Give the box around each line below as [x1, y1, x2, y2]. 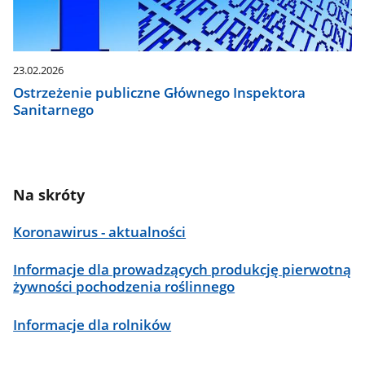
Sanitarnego [13, 99, 95, 119]
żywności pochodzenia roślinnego [13, 277, 235, 297]
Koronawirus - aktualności [13, 222, 187, 241]
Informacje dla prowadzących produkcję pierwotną [13, 260, 352, 279]
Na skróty [13, 184, 86, 205]
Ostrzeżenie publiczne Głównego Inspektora [13, 82, 306, 102]
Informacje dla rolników [13, 314, 172, 334]
